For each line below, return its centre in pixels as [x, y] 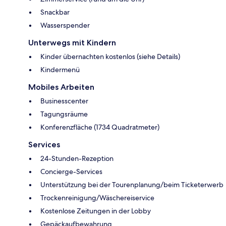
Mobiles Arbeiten [61, 87]
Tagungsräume [64, 114]
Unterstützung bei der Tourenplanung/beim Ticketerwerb [132, 184]
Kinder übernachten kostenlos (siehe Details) [110, 56]
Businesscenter [64, 101]
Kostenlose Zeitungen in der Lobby [96, 211]
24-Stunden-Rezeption [77, 158]
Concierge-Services [71, 171]
